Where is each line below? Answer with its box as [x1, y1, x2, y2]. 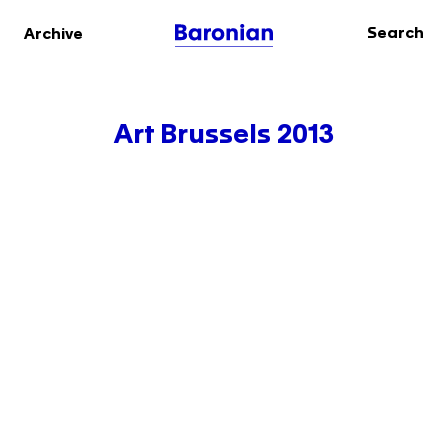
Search [367, 26, 424, 41]
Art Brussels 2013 [114, 121, 334, 148]
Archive [24, 27, 83, 42]
